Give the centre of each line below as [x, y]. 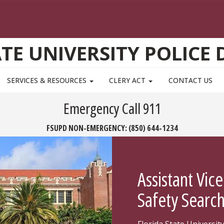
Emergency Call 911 [112, 108]
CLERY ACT [128, 80]
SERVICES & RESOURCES [48, 80]
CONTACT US [190, 80]
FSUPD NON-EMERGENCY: [87, 128]
